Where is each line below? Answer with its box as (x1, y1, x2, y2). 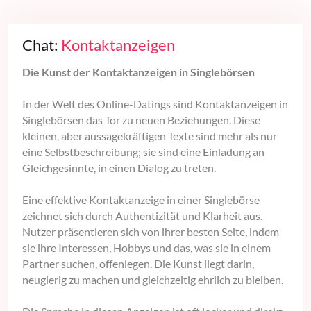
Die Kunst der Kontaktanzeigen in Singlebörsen (22, 65, 255, 79)
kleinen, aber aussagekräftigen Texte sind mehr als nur (22, 129, 277, 143)
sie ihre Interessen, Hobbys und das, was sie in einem (22, 241, 271, 255)
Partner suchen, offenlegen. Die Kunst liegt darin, (22, 257, 254, 271)
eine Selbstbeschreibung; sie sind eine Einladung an (22, 145, 264, 159)
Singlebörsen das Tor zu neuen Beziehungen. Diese (22, 113, 260, 127)
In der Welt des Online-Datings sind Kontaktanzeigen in (22, 97, 288, 111)
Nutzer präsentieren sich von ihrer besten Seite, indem (22, 225, 279, 239)
